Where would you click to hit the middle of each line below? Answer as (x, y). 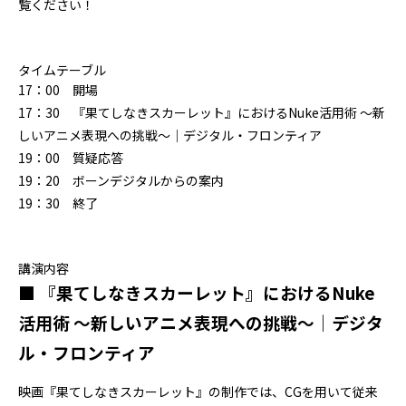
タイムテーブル (62, 70)
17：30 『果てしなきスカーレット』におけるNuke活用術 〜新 (202, 113)
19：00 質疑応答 (71, 158)
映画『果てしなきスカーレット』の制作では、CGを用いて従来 (198, 392)
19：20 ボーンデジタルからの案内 (121, 181)
